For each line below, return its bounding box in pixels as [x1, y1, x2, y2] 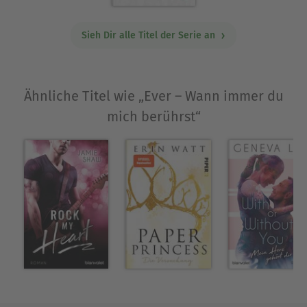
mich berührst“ [106, 108, 201, 125]
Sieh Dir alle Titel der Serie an [81, 29, 218, 42]
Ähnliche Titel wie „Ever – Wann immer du [23, 87, 284, 104]
